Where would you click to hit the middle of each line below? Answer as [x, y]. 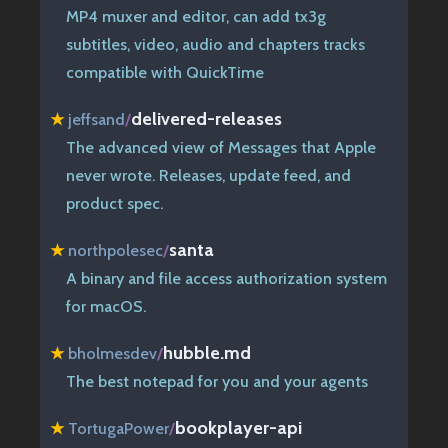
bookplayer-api [238, 427]
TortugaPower [118, 428]
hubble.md [207, 352]
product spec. [114, 203]
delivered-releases [206, 118]
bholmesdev [112, 353]
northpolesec [115, 250]
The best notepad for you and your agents [217, 381]
